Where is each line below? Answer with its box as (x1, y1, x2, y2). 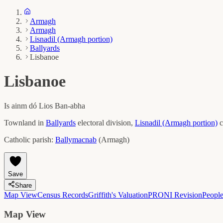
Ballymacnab (55, 135, 97, 144)
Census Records (37, 190, 88, 199)
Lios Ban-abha (39, 101, 85, 110)
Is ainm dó (4, 101, 39, 110)
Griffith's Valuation (88, 190, 148, 199)
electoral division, (78, 118, 135, 127)
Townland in (4, 118, 44, 127)
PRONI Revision (148, 190, 202, 199)
